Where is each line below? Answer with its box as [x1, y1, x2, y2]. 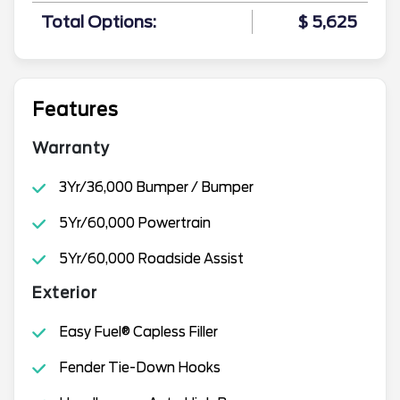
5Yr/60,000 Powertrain [58, 214, 211, 231]
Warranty [32, 138, 110, 157]
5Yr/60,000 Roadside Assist [58, 250, 244, 267]
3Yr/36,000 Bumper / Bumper [58, 179, 254, 196]
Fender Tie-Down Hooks [58, 359, 221, 376]
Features [32, 98, 119, 121]
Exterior [32, 283, 97, 302]
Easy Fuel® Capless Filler [58, 323, 218, 340]
